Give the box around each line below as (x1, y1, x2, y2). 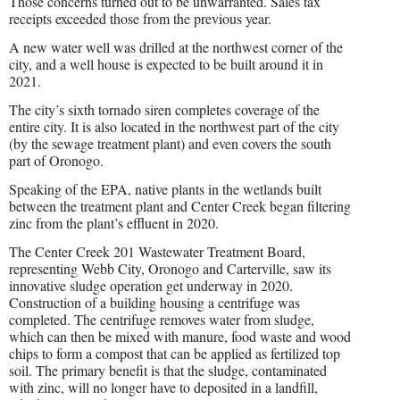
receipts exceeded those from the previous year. (9, 9, 271, 29)
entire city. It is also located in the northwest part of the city (9, 117, 339, 137)
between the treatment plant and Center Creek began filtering (9, 196, 351, 215)
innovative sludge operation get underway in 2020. (9, 275, 293, 295)
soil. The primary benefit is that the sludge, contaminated (9, 360, 327, 379)
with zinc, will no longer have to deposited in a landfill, (9, 377, 318, 396)
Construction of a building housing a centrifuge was (9, 292, 300, 312)
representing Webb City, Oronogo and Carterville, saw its (9, 258, 331, 278)
